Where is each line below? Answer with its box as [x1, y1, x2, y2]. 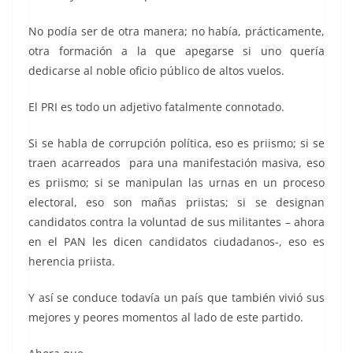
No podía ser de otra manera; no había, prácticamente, [28, 23, 325, 39]
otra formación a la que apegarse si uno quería [28, 43, 325, 58]
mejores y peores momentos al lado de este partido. [28, 309, 303, 325]
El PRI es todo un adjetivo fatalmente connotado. [28, 98, 284, 114]
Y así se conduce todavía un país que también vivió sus [28, 289, 325, 305]
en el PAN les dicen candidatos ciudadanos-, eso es [28, 233, 325, 249]
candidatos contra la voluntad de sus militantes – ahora [28, 214, 325, 229]
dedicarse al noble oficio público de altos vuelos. [28, 62, 284, 78]
